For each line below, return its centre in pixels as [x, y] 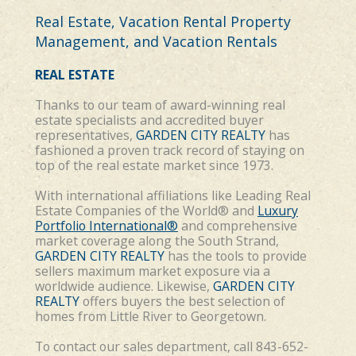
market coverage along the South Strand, [157, 241]
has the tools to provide [236, 256]
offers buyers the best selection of [182, 301]
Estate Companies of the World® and [146, 211]
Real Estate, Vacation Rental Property [163, 21]
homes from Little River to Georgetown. [152, 316]
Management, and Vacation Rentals [156, 41]
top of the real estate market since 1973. [154, 165]
